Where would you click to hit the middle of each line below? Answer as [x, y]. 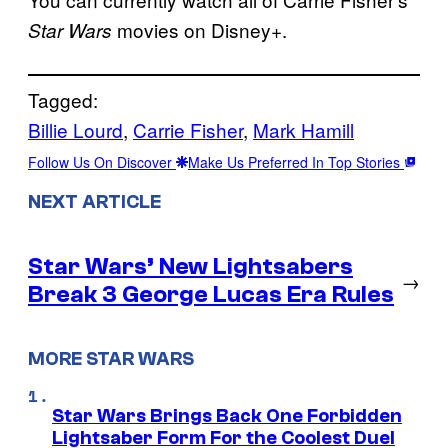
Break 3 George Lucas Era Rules [211, 294]
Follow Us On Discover [102, 162]
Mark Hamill [303, 130]
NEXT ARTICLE [94, 201]
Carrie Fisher [188, 130]
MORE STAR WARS [111, 359]
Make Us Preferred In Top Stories [296, 162]
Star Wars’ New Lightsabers [190, 266]
